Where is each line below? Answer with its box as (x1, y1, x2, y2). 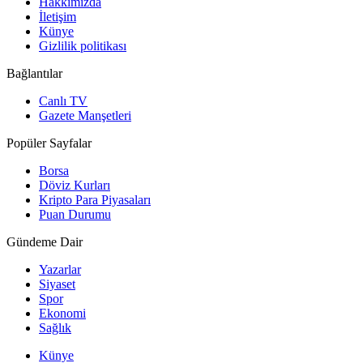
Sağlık (39, 320, 71, 335)
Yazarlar (39, 262, 81, 276)
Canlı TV (39, 93, 88, 108)
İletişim (39, 9, 76, 23)
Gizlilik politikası (39, 38, 126, 53)
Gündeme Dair (6, 234, 83, 249)
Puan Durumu (39, 207, 111, 221)
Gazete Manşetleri (39, 108, 131, 122)
